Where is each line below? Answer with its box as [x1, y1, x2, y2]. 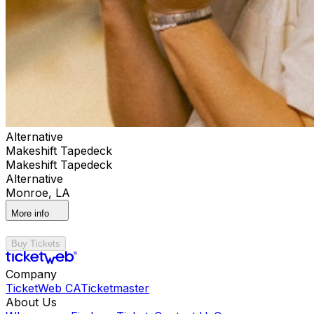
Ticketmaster [81, 280, 149, 295]
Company [6, 266, 57, 281]
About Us [6, 294, 57, 309]
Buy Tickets [11, 238, 60, 249]
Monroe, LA [6, 185, 70, 200]
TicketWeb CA [6, 280, 81, 295]
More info [11, 207, 49, 219]
